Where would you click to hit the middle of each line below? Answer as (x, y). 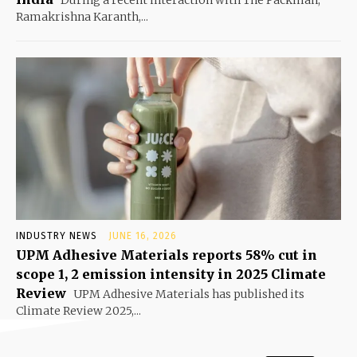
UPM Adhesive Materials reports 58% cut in (167, 255)
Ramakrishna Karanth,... (82, 16)
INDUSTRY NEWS (57, 235)
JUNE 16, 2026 (143, 235)
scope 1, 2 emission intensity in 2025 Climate (171, 274)
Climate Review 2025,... (78, 310)
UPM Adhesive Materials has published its (188, 294)
